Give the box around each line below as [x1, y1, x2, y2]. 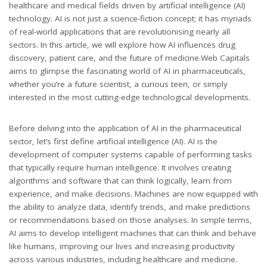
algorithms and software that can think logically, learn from [9, 175, 232, 186]
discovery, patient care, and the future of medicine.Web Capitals [9, 52, 250, 63]
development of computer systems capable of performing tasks [9, 148, 252, 160]
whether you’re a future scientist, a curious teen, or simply [9, 78, 228, 89]
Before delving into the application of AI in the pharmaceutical [9, 122, 241, 133]
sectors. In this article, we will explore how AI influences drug [9, 39, 235, 50]
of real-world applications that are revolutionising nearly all [9, 26, 230, 37]
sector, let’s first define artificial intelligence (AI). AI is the [9, 135, 218, 147]
